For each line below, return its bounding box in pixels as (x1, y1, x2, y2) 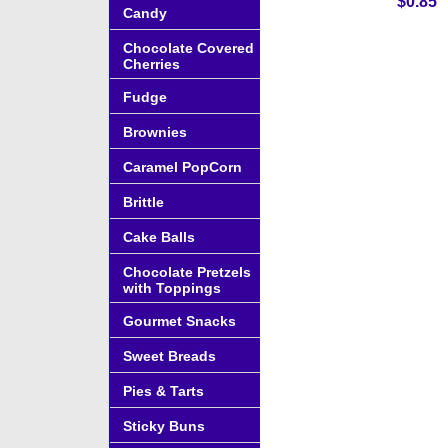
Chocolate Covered (123, 40, 254, 56)
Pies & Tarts (123, 383, 204, 399)
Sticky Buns (123, 418, 205, 434)
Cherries (123, 56, 180, 72)
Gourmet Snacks (123, 313, 236, 329)
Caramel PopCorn (123, 159, 242, 175)
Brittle (123, 194, 164, 210)
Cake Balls (123, 229, 195, 245)
